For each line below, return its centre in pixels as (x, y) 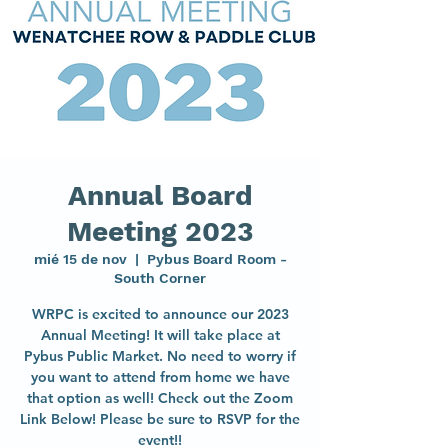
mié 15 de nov (80, 258)
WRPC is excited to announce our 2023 (160, 313)
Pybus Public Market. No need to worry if (160, 355)
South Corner (160, 277)
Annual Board (160, 195)
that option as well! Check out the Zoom (160, 397)
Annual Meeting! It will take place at (160, 334)
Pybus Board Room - (216, 258)
